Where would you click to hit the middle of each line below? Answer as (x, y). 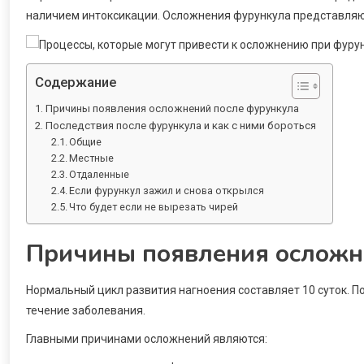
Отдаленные (100, 174)
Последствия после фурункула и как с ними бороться (180, 125)
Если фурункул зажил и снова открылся (167, 190)
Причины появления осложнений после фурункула (172, 108)
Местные (92, 158)
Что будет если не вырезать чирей (154, 206)
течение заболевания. (86, 310)
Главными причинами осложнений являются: (147, 338)
